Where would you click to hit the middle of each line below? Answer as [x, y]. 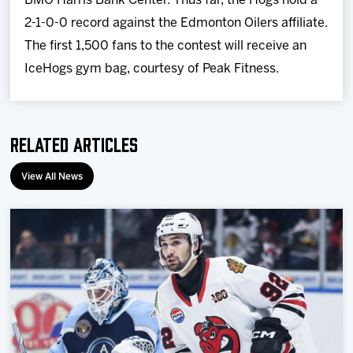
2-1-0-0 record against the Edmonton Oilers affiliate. [176, 23]
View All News [52, 176]
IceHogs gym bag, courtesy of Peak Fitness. [152, 69]
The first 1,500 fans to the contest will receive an [166, 46]
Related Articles [74, 143]
